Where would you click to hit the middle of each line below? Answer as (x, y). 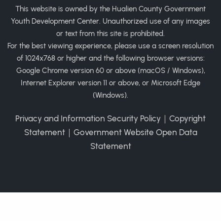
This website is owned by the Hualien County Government (110, 9)
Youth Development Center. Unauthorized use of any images (110, 21)
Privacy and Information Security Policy (88, 118)
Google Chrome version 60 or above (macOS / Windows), (110, 71)
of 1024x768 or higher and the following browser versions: (110, 58)
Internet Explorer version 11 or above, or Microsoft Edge (110, 83)
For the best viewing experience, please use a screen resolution (110, 46)
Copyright (187, 118)
